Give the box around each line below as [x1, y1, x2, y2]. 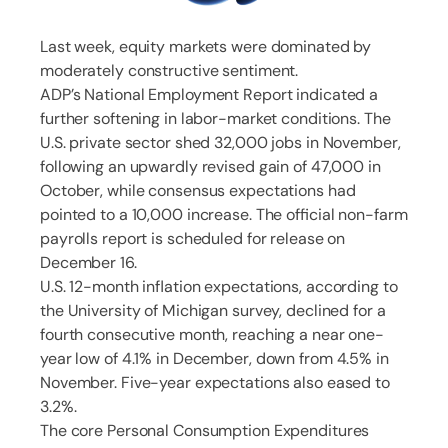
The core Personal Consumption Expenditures [40, 419, 370, 441]
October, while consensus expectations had [40, 179, 356, 201]
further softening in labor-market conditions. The [40, 107, 391, 129]
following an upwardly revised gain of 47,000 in [40, 155, 381, 177]
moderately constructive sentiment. [40, 59, 299, 81]
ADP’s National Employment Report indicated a [40, 83, 379, 105]
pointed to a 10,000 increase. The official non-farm [40, 203, 408, 225]
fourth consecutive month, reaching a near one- [40, 323, 384, 345]
